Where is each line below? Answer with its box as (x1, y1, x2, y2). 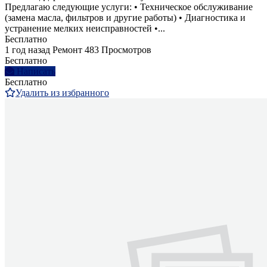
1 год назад (5, 45, 50, 55)
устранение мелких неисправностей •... (5, 23, 165, 34)
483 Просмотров (85, 45, 151, 55)
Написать (17, 66, 55, 77)
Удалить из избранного (15, 88, 109, 98)
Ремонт (52, 45, 82, 55)
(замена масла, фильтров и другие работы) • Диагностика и (5, 13, 246, 23)
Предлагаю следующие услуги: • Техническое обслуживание (5, 2, 253, 13)
